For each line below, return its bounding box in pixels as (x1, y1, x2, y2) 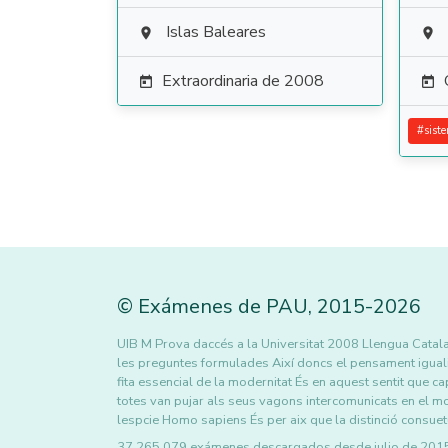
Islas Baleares (166, 21, 266, 43)
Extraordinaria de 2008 (162, 70, 324, 92)
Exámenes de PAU (138, 293, 308, 320)
